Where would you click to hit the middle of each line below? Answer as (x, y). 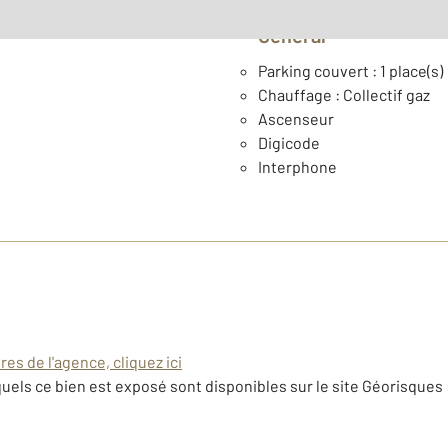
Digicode (289, 142)
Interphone (297, 166)
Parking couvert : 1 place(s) (350, 70)
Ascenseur (296, 118)
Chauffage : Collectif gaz (344, 94)
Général (298, 34)
